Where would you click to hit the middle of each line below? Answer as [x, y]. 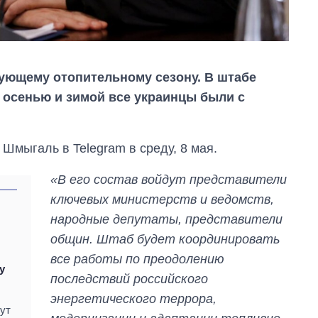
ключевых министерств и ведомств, [163, 199]
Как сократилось [252, 288]
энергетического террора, [134, 298]
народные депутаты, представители [167, 219]
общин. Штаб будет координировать [165, 239]
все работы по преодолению [138, 259]
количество [238, 302]
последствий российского [130, 279]
